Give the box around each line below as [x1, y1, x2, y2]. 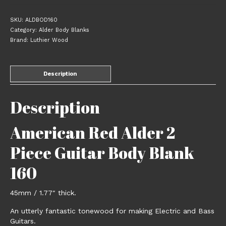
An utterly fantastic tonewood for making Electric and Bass [10, 206, 214, 215]
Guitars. [10, 216, 36, 225]
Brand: [10, 37, 30, 44]
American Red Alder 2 [10, 122, 175, 144]
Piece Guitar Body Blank [10, 142, 194, 164]
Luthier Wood [30, 37, 68, 44]
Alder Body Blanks [39, 27, 89, 34]
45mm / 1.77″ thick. [10, 188, 76, 197]
